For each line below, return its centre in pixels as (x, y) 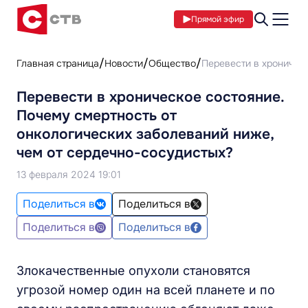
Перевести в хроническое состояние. (150, 97)
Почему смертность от (97, 115)
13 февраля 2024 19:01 (69, 174)
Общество (172, 63)
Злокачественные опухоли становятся (133, 271)
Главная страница (58, 63)
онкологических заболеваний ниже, (145, 134)
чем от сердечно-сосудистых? (125, 153)
